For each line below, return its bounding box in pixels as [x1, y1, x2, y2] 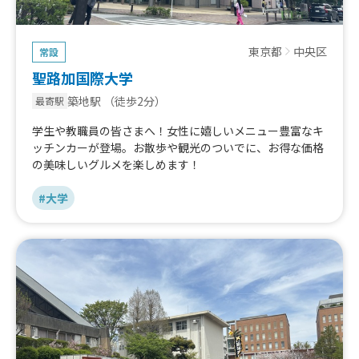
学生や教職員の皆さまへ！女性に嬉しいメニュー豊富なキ [32, 122, 324, 139]
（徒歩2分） [103, 92, 166, 109]
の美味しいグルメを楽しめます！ [32, 155, 200, 172]
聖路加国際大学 [32, 67, 133, 88]
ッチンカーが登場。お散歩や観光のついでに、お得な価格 [32, 139, 324, 155]
